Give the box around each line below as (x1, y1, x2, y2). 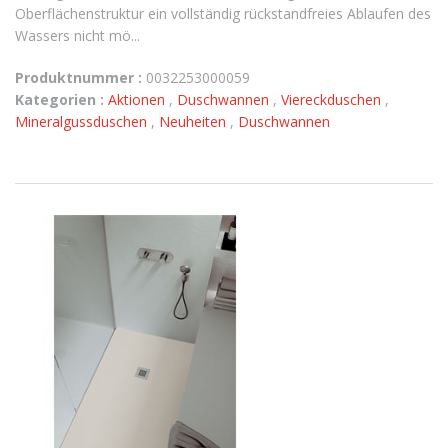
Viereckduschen (281, 90, 385, 109)
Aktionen (108, 90, 169, 109)
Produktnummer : (15, 68, 142, 87)
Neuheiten (159, 112, 230, 131)
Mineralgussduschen (15, 112, 151, 131)
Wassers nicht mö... (15, 26, 140, 45)
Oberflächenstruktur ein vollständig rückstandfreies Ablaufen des (15, 4, 431, 23)
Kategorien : (15, 90, 104, 109)
